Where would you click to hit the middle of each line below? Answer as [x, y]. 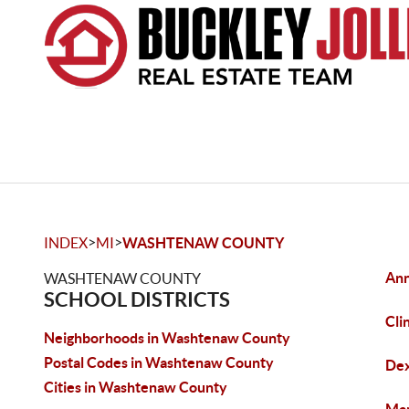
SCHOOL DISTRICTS [137, 299]
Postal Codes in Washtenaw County [159, 362]
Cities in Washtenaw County [136, 387]
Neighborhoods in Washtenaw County [167, 338]
